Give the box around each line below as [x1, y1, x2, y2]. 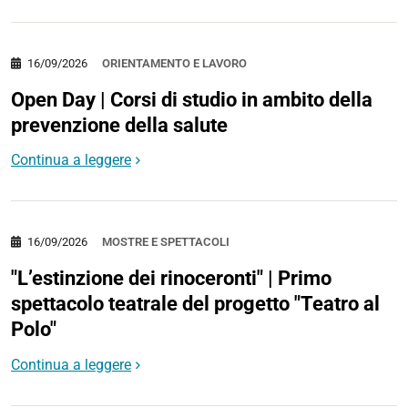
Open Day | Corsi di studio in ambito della [11, 87, 372, 111]
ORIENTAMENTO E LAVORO [102, 56, 247, 70]
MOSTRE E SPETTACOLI [102, 235, 229, 250]
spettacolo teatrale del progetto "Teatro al [11, 292, 380, 316]
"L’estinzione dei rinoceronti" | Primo [11, 267, 331, 291]
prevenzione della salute [11, 113, 228, 137]
